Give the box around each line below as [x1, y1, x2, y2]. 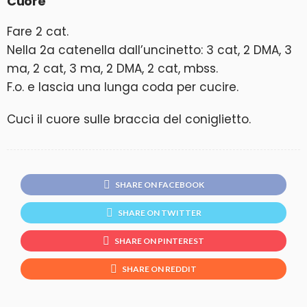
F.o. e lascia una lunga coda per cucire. [7, 79, 238, 95]
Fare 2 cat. [7, 23, 69, 40]
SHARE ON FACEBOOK [114, 179, 204, 190]
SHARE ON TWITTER [117, 207, 201, 218]
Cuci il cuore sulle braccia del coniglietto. [7, 111, 251, 127]
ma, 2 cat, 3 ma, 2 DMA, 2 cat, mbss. [7, 60, 218, 77]
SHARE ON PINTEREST [114, 235, 204, 246]
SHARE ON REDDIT [122, 263, 197, 274]
